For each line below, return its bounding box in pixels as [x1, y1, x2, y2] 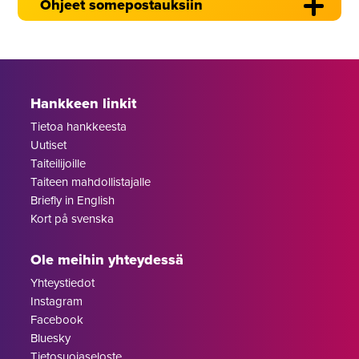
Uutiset [30, 135, 67, 153]
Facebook [30, 310, 84, 328]
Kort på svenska [30, 209, 115, 227]
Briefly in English [30, 191, 115, 208]
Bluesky [30, 329, 71, 346]
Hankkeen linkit [30, 92, 137, 114]
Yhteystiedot [30, 273, 95, 291]
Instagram [30, 292, 83, 309]
